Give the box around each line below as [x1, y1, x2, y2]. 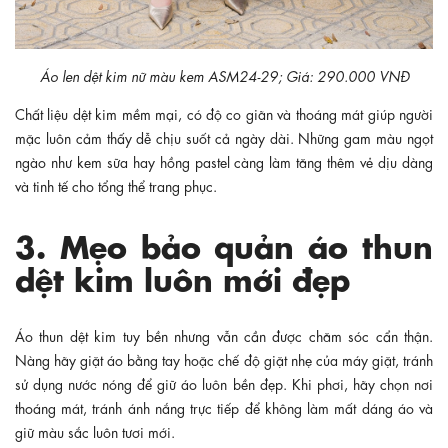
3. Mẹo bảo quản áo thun [15, 221, 433, 264]
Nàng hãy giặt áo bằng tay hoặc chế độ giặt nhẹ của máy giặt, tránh [15, 349, 433, 368]
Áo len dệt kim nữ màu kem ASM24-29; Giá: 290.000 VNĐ [39, 65, 409, 84]
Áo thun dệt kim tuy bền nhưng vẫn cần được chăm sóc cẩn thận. [15, 325, 433, 344]
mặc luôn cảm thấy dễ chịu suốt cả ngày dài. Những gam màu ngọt [15, 127, 433, 146]
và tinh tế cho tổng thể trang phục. [15, 175, 217, 194]
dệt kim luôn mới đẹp [15, 254, 350, 297]
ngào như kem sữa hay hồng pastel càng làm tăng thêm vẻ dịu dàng [15, 151, 433, 170]
